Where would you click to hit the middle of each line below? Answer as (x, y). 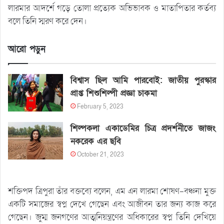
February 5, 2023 (100, 106)
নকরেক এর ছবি (96, 141)
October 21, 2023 (101, 154)
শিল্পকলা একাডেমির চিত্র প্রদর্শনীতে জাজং (143, 128)
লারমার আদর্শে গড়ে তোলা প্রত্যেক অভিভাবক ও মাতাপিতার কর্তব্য (112, 8)
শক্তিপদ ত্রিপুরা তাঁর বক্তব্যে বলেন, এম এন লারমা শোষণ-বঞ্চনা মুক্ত (112, 191)
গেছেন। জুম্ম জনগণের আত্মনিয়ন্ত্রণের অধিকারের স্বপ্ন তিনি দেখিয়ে (112, 217)
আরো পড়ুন (27, 49)
